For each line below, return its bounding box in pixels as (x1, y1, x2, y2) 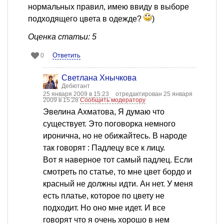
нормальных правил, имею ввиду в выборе (28, 2, 189, 11)
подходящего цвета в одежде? (28, 14, 143, 23)
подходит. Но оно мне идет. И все (43, 203, 165, 212)
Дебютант (61, 82, 90, 90)
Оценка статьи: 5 (28, 32, 96, 41)
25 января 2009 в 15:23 (43, 90, 110, 98)
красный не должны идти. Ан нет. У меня (43, 179, 193, 188)
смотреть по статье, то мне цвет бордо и (43, 167, 191, 176)
